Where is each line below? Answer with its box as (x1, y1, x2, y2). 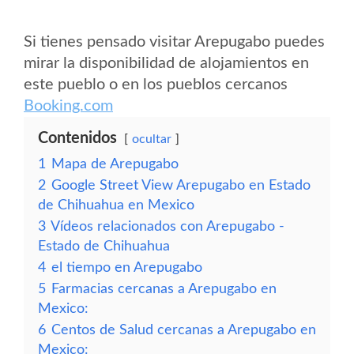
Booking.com (24, 98, 113, 114)
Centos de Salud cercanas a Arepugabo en (51, 323, 316, 337)
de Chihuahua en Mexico (38, 198, 194, 212)
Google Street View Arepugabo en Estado (51, 179, 311, 192)
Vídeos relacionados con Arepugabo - (51, 220, 284, 233)
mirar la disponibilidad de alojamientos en (24, 55, 309, 71)
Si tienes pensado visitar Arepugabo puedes (24, 34, 325, 50)
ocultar (132, 133, 171, 145)
